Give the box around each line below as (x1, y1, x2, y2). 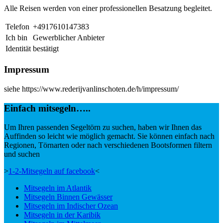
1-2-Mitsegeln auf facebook (8, 167, 95, 176)
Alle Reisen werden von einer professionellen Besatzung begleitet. (4, 4, 212, 13)
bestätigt (33, 44, 59, 53)
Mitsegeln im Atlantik (24, 184, 92, 193)
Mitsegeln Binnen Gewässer (24, 193, 112, 202)
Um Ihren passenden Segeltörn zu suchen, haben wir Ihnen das (4, 123, 202, 132)
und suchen (4, 150, 40, 159)
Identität (5, 44, 31, 53)
